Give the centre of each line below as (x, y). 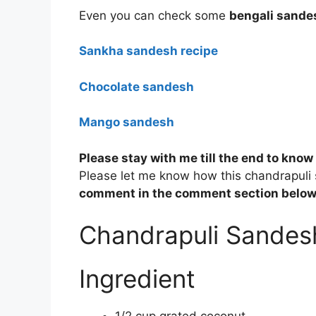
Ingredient (137, 279)
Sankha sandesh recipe (148, 51)
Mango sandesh (127, 122)
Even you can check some (154, 15)
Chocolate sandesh (136, 86)
